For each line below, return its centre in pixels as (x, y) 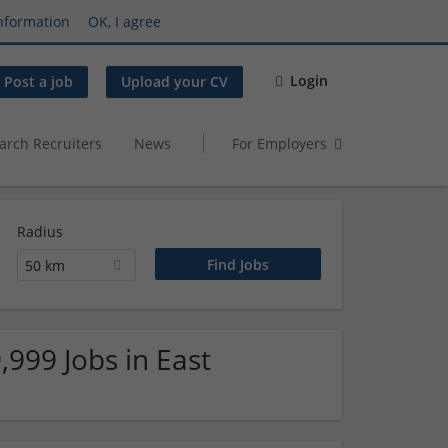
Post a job (38, 82)
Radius (39, 231)
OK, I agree (124, 21)
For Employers (279, 143)
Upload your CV (174, 82)
